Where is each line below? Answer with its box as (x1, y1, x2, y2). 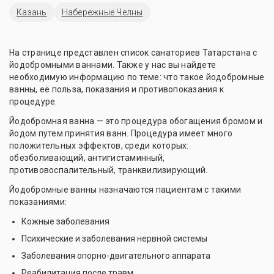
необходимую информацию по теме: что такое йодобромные (9, 72, 265, 82)
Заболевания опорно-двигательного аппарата (21, 250, 210, 261)
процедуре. (9, 96, 57, 106)
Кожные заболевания (21, 216, 109, 226)
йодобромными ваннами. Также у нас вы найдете (9, 59, 216, 70)
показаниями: (9, 196, 67, 207)
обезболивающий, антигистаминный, (9, 152, 165, 163)
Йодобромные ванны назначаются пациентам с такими (9, 184, 241, 194)
